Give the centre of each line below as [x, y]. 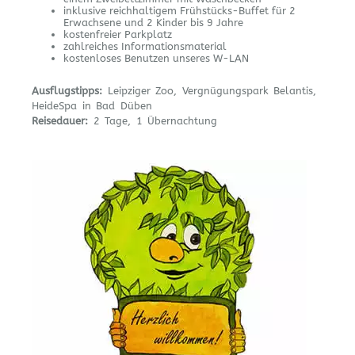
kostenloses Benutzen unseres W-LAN [156, 58]
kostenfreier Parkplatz [118, 34]
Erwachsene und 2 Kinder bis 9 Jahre [153, 22]
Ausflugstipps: [67, 91]
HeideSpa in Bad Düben [92, 106]
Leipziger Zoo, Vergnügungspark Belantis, [210, 91]
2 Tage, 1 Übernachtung [153, 121]
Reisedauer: [60, 121]
